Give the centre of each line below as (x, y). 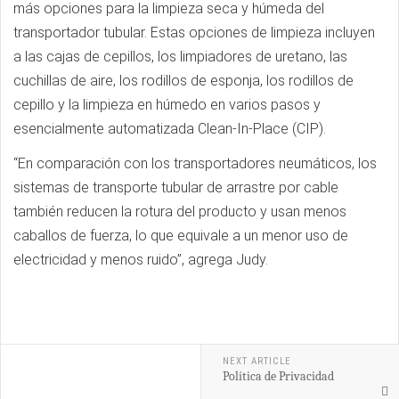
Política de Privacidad (278, 376)
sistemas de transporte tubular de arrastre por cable (176, 187)
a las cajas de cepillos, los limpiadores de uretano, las (180, 57)
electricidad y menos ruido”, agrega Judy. (141, 260)
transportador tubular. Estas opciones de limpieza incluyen (194, 33)
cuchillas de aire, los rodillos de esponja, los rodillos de (183, 81)
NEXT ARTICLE (256, 361)
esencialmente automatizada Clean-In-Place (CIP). (170, 129)
